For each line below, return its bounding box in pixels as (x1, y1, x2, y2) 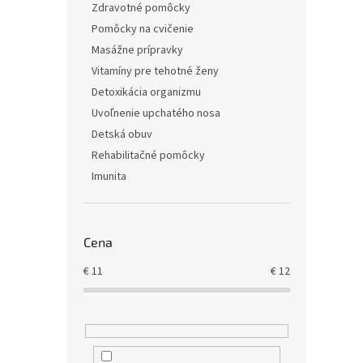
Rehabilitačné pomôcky (92, 147, 205, 164)
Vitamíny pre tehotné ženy (92, 63, 219, 79)
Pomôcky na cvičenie (92, 21, 194, 37)
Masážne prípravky (92, 42, 183, 58)
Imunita (92, 169, 126, 185)
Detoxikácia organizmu (92, 84, 201, 100)
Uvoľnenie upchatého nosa (92, 105, 220, 122)
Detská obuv (92, 126, 152, 143)
